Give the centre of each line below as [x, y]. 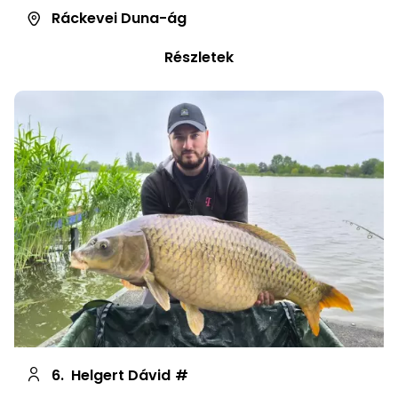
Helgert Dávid [121, 375]
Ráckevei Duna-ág [119, 18]
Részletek [199, 57]
